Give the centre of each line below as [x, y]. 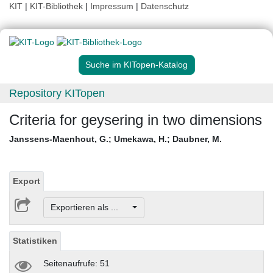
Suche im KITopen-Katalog [136, 65]
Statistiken [35, 240]
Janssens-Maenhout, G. [59, 139]
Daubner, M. [197, 139]
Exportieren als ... [90, 207]
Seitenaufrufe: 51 [76, 263]
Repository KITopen [57, 94]
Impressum [112, 6]
